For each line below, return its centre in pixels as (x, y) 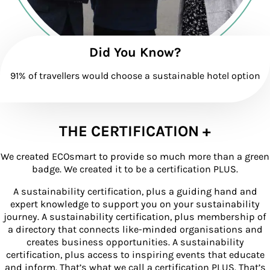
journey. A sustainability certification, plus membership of (135, 217)
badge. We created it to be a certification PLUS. (135, 169)
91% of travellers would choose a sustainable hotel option (135, 76)
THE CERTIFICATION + (135, 131)
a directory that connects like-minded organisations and (135, 230)
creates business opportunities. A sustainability (135, 242)
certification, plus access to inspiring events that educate (135, 255)
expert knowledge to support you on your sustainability (135, 204)
